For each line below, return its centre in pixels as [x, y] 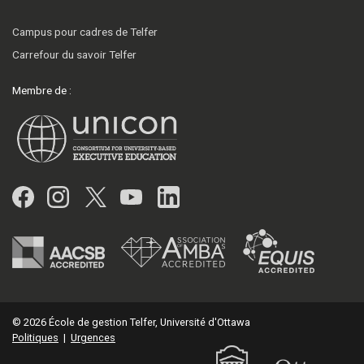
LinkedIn [219, 195]
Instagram [118, 195]
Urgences [93, 338]
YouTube [183, 195]
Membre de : [42, 90]
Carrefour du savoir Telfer [74, 54]
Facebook [81, 195]
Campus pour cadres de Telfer [85, 31]
